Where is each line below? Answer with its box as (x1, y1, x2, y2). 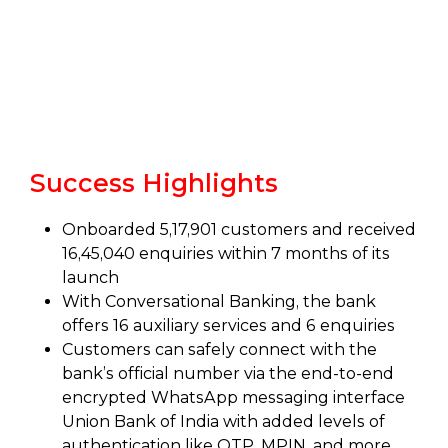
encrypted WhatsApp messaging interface (62, 388, 405, 407)
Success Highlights (30, 168, 278, 198)
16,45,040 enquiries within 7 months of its (62, 244, 390, 263)
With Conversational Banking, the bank (62, 292, 376, 311)
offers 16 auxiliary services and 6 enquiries (62, 316, 395, 335)
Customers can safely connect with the (62, 340, 377, 359)
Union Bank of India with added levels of (62, 412, 385, 431)
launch (62, 268, 119, 287)
